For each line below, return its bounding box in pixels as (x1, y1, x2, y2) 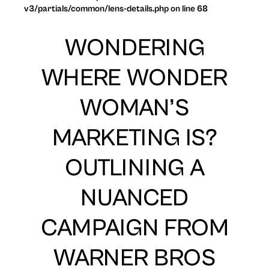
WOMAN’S (80, 94, 189, 122)
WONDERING (64, 34, 205, 62)
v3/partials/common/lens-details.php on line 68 (24, 3, 208, 14)
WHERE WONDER (41, 64, 228, 92)
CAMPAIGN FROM (40, 214, 229, 242)
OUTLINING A (64, 154, 205, 182)
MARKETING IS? (52, 124, 217, 152)
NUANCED (80, 184, 189, 212)
